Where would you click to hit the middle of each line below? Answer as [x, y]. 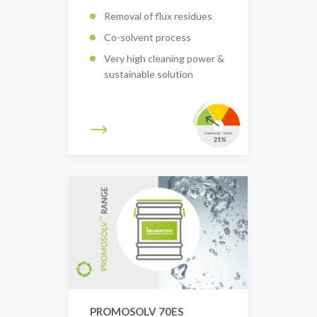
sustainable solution [149, 74]
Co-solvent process [148, 37]
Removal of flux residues [158, 16]
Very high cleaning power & [164, 58]
